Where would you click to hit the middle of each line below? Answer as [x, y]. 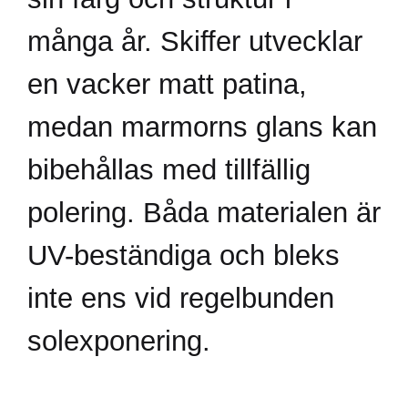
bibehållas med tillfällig [169, 169]
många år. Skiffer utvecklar [195, 41]
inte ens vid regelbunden [181, 297]
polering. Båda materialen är [204, 212]
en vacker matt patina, [167, 83]
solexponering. [119, 340]
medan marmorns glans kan [202, 126]
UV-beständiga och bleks [184, 255]
